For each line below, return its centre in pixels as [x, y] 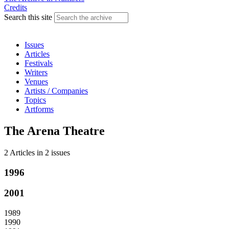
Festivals [39, 63]
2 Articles [19, 152]
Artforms [39, 109]
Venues [36, 82]
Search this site [29, 17]
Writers [36, 72]
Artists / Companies [56, 91]
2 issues [56, 152]
